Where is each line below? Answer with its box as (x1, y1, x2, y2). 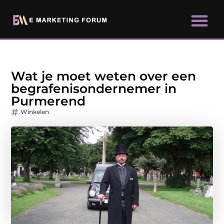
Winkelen (20, 108, 49, 116)
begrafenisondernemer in (11, 81, 177, 96)
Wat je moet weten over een (11, 68, 196, 84)
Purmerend (11, 93, 86, 109)
